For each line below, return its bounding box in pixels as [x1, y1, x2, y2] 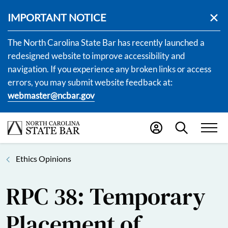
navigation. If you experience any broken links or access [8, 64, 211, 74]
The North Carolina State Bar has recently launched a [8, 37, 205, 48]
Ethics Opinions [16, 153, 71, 163]
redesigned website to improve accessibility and [8, 50, 185, 61]
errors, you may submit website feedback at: [8, 77, 173, 88]
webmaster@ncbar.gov [8, 90, 95, 101]
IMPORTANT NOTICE [8, 11, 106, 23]
